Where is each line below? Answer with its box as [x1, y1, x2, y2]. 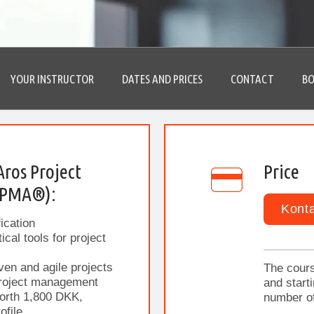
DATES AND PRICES [122, 72, 203, 86]
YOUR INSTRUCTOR [11, 72, 94, 86]
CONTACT [231, 72, 274, 86]
